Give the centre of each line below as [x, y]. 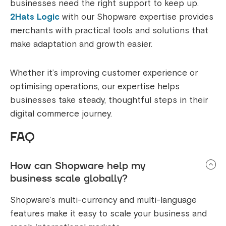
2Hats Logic [35, 17]
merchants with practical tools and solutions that [109, 31]
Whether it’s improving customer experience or [104, 73]
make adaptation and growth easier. [82, 44]
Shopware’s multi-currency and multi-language [103, 200]
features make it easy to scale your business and [108, 214]
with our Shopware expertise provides [136, 17]
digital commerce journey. [61, 114]
